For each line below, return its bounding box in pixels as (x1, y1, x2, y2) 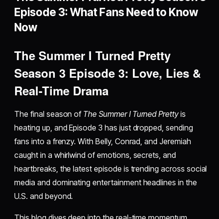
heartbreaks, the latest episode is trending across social (14, 164, 207, 174)
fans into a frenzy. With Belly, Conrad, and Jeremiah (14, 136, 191, 147)
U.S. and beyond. (14, 191, 73, 201)
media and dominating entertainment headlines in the (14, 177, 197, 188)
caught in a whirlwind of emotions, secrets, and (14, 150, 176, 160)
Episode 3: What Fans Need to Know (14, 5, 198, 19)
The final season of (14, 109, 84, 119)
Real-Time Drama (14, 82, 109, 99)
